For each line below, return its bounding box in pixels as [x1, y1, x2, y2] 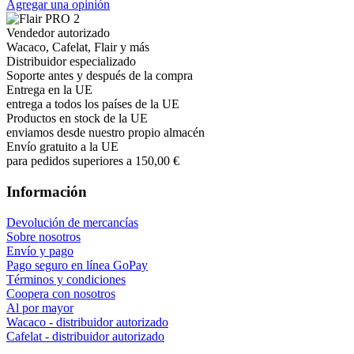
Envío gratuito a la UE [6, 140, 119, 154]
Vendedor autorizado [6, 26, 110, 40]
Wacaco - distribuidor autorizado [6, 314, 168, 329]
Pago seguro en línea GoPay [6, 258, 148, 272]
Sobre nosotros [6, 229, 81, 243]
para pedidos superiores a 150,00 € [6, 154, 179, 168]
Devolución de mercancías [6, 215, 138, 229]
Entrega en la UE [6, 83, 92, 97]
